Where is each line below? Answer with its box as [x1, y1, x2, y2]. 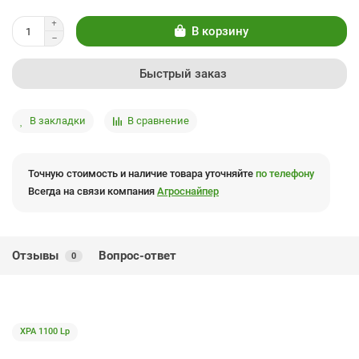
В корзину [192, 23, 248, 38]
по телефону [256, 167, 314, 179]
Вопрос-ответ [99, 248, 176, 263]
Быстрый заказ [139, 67, 227, 81]
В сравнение [127, 115, 189, 127]
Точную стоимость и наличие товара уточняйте [28, 167, 256, 179]
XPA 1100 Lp [20, 326, 70, 337]
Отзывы [12, 248, 58, 263]
